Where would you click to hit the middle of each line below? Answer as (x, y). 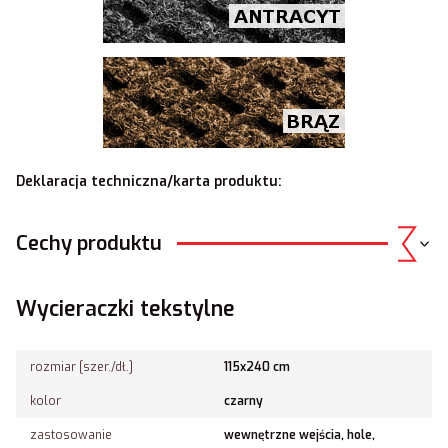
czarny (243, 400)
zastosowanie (71, 434)
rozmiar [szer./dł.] (81, 366)
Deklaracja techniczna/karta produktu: (149, 181)
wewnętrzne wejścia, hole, (299, 434)
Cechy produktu (89, 243)
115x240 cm (257, 366)
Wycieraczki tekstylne (125, 308)
